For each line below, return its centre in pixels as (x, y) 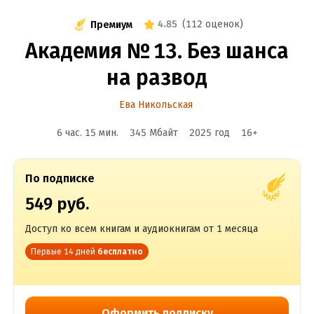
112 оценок (213, 24)
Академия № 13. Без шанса (157, 51)
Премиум (111, 25)
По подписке (60, 178)
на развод (157, 78)
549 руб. (57, 204)
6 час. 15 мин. (87, 133)
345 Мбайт (153, 133)
